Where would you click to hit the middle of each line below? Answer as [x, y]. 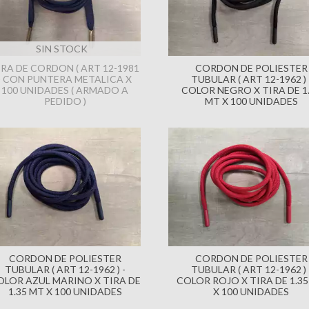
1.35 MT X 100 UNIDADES [65, 292]
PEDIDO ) [65, 101]
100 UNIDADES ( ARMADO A [65, 90]
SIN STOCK [61, 48]
